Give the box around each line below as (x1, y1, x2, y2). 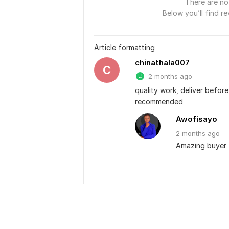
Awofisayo (176, 114, 217, 124)
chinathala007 (135, 58, 190, 67)
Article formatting (94, 43, 155, 52)
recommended (135, 97, 183, 106)
